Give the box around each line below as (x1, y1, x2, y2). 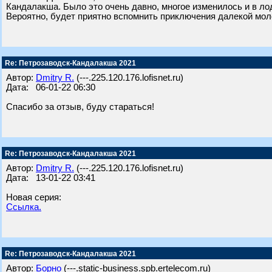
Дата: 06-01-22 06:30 (6, 83, 95, 92)
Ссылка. (6, 202, 41, 212)
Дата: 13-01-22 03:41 (6, 173, 95, 183)
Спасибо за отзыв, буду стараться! (6, 102, 154, 112)
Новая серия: (6, 192, 61, 202)
